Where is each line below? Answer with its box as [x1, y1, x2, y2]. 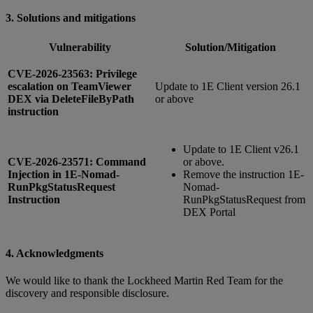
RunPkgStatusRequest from [183, 194, 305, 206]
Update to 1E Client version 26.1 [155, 80, 300, 93]
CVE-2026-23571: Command [8, 156, 146, 168]
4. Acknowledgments [6, 247, 103, 259]
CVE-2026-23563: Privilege [8, 68, 137, 80]
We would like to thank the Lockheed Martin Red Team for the [6, 274, 283, 286]
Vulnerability [49, 41, 111, 54]
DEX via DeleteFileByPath [8, 93, 134, 105]
